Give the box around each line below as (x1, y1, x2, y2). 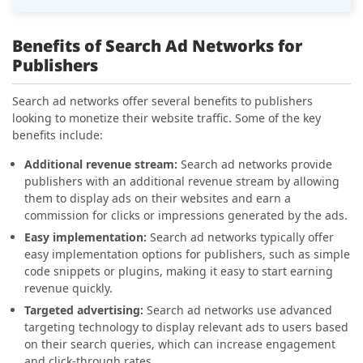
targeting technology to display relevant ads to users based (24, 319, 348, 335)
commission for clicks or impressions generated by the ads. (24, 207, 348, 224)
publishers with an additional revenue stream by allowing (24, 173, 340, 190)
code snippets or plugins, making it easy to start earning (24, 263, 333, 280)
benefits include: (12, 127, 103, 143)
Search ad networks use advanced (147, 302, 332, 318)
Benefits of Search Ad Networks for (12, 35, 302, 58)
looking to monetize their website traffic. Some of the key (12, 110, 321, 126)
